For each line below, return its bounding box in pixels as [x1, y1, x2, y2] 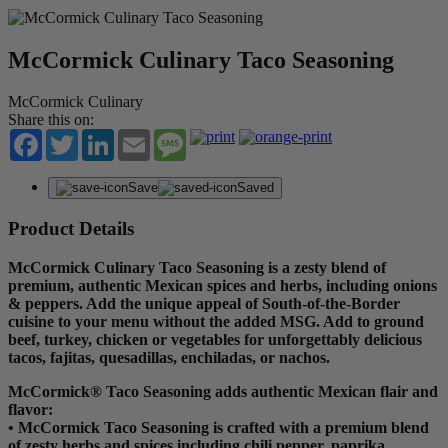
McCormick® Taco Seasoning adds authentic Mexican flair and [8, 382, 438, 400]
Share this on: [8, 111, 94, 129]
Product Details [8, 218, 134, 240]
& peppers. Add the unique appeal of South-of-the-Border [8, 294, 400, 312]
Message [186, 128, 241, 146]
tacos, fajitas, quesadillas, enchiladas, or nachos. [8, 348, 330, 366]
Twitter [78, 128, 123, 146]
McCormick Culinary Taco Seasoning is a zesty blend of [8, 258, 386, 276]
